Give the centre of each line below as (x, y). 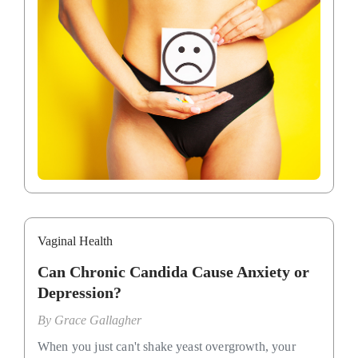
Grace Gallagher (98, 320)
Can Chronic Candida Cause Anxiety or (173, 272)
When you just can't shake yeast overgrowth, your (167, 347)
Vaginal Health (75, 241)
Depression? (80, 293)
